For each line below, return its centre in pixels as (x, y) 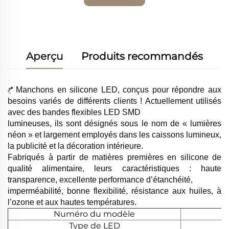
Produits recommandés (142, 56)
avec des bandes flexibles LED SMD (74, 112)
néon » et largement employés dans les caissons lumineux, (114, 135)
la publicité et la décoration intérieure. (75, 146)
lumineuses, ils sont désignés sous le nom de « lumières (114, 123)
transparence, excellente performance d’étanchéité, (100, 180)
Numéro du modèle (94, 214)
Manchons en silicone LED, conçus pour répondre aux (119, 90)
